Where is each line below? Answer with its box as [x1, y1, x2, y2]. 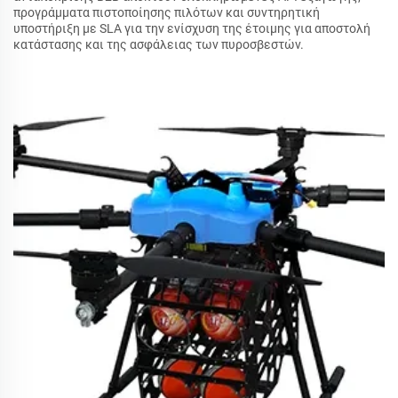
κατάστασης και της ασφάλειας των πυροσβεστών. [13, 37, 304, 52]
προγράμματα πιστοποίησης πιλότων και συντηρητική [13, 5, 320, 20]
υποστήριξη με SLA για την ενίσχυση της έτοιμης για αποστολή [13, 21, 370, 36]
